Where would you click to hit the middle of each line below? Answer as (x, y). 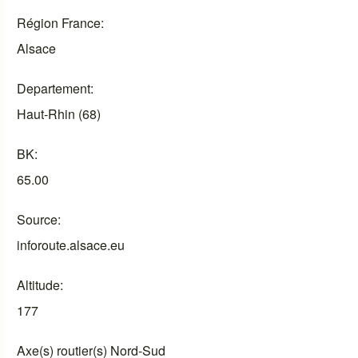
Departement (54, 89)
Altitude (39, 285)
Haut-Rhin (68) (59, 114)
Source (38, 220)
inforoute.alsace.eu (71, 245)
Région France (59, 23)
